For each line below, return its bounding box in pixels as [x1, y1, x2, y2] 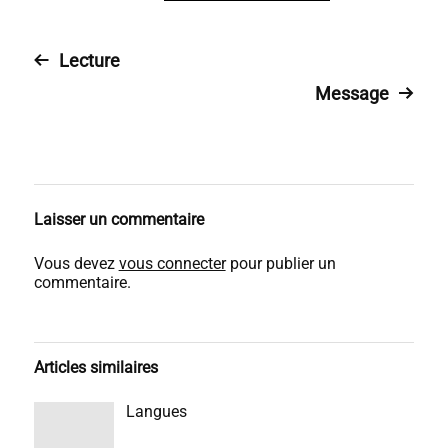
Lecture [58, 50, 120, 71]
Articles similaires [33, 358, 158, 377]
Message [315, 83, 390, 104]
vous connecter [118, 254, 226, 273]
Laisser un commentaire [33, 210, 204, 229]
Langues [125, 402, 187, 421]
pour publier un [225, 254, 336, 273]
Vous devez [33, 254, 119, 273]
